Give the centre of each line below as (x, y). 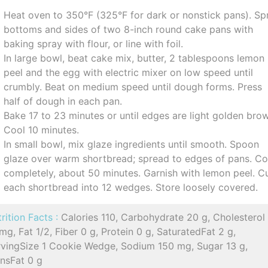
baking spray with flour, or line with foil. (94, 44)
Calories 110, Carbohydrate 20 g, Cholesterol (163, 217)
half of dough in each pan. (63, 101)
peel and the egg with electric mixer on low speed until (129, 72)
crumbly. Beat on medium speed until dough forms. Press (133, 87)
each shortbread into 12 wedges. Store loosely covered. (131, 187)
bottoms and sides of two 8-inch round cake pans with (129, 29)
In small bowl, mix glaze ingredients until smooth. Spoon (132, 144)
